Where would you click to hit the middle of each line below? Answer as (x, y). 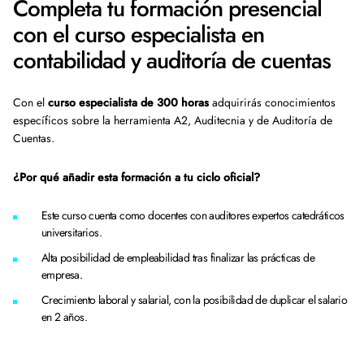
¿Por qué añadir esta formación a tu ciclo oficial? (136, 177)
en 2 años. (66, 317)
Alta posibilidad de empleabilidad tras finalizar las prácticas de (178, 258)
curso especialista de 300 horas (127, 102)
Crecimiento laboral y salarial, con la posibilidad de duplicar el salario (195, 300)
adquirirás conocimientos (272, 102)
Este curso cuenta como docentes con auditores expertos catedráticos (193, 215)
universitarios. (73, 232)
